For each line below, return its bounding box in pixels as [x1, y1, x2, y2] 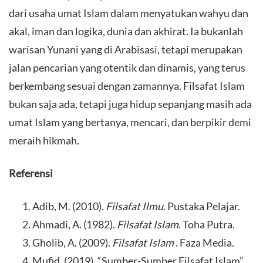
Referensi [9, 166, 53, 180]
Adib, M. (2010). [32, 199, 106, 213]
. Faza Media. [174, 235, 234, 249]
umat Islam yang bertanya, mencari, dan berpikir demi [9, 115, 251, 129]
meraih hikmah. [9, 133, 79, 147]
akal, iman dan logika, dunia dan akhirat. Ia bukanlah [9, 24, 243, 38]
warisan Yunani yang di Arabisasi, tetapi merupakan [9, 42, 242, 56]
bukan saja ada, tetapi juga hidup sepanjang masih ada [9, 97, 252, 110]
